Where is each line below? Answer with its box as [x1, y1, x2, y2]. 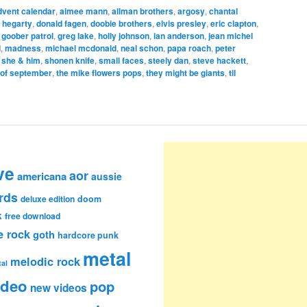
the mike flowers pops [56, 66, 142, 79]
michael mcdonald [45, 42, 116, 55]
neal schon [121, 42, 163, 55]
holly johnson [98, 29, 149, 42]
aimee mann [60, 5, 108, 18]
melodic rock [10, 253, 80, 270]
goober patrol [1, 29, 53, 42]
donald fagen [36, 17, 86, 30]
